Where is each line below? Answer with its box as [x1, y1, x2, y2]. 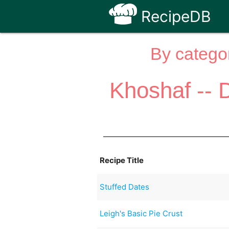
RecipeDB [136, 7, 211, 26]
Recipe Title [100, 155, 144, 165]
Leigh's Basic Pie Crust [100, 208, 183, 218]
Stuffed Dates [100, 181, 150, 192]
